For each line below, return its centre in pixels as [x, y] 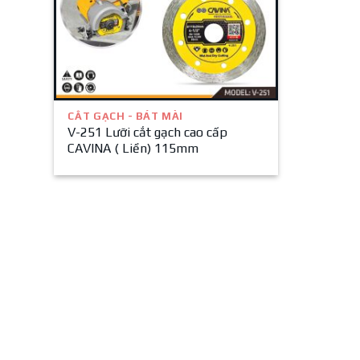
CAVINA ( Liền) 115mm [133, 148]
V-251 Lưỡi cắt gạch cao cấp [148, 132]
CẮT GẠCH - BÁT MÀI [125, 116]
